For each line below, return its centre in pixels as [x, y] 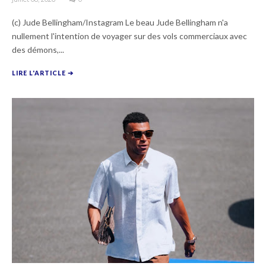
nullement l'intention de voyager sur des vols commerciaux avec [129, 36]
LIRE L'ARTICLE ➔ [43, 73]
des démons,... [38, 49]
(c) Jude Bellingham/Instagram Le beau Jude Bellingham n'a [120, 22]
